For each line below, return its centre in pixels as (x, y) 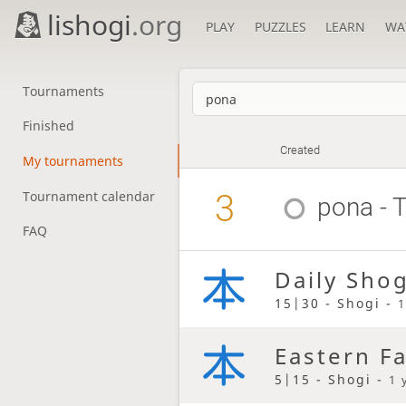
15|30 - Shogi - (336, 303)
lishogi (90, 25)
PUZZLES (280, 27)
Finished (48, 126)
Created (300, 150)
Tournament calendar (88, 196)
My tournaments (72, 160)
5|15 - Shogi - (331, 379)
